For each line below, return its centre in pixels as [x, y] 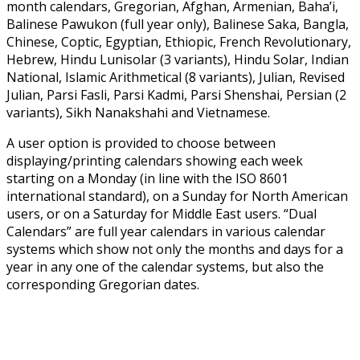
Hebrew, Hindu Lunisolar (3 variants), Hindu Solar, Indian [178, 59]
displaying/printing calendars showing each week [155, 160]
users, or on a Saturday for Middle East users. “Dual [162, 213]
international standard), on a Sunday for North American [177, 196]
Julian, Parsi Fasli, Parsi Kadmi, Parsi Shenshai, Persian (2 [176, 94]
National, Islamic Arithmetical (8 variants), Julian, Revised [176, 77]
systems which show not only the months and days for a [175, 249]
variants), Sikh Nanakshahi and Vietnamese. [138, 112]
